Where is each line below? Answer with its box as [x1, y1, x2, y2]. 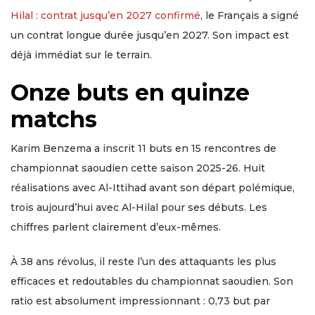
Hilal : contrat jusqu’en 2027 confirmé [11, 9, 200, 22]
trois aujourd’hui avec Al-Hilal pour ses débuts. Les [11, 201, 267, 214]
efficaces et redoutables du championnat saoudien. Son [11, 275, 293, 288]
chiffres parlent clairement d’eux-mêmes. [11, 221, 221, 234]
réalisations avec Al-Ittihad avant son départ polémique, [11, 181, 295, 195]
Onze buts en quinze [11, 79, 250, 107]
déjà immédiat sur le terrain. [11, 49, 152, 62]
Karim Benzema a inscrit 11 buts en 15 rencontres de [11, 142, 276, 155]
